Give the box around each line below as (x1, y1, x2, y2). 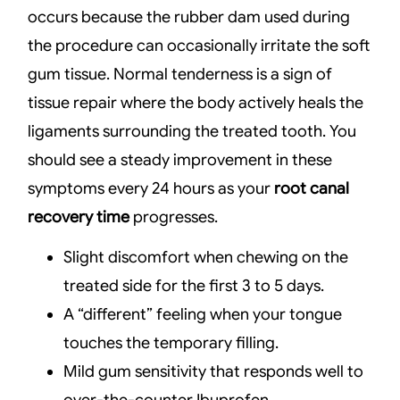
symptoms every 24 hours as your (28, 178, 275, 198)
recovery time (28, 206, 130, 227)
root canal (274, 178, 350, 198)
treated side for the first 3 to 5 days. (63, 275, 325, 296)
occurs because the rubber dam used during (28, 6, 351, 27)
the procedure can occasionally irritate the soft (28, 35, 371, 55)
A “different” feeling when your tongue (63, 304, 343, 324)
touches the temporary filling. (63, 332, 279, 353)
